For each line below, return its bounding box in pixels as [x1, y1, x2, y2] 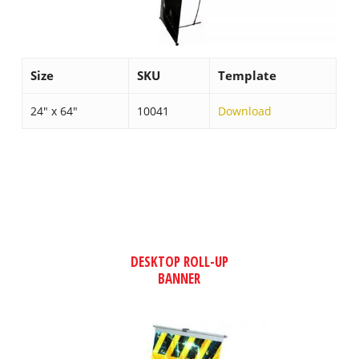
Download [218, 103, 272, 119]
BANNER [158, 268, 201, 288]
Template [218, 67, 277, 83]
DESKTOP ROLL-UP [130, 252, 228, 271]
